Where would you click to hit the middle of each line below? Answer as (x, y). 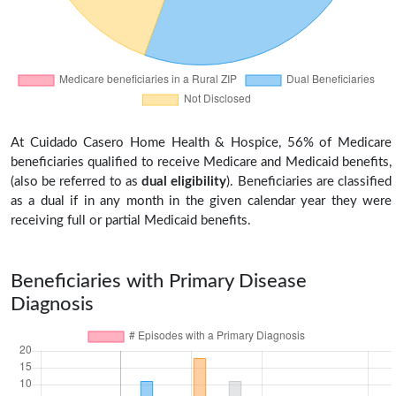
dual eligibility (184, 181)
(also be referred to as (76, 181)
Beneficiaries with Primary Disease (159, 281)
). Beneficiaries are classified (309, 181)
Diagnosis (52, 304)
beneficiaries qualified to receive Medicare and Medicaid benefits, (201, 162)
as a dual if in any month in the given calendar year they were (201, 201)
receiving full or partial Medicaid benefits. (131, 220)
